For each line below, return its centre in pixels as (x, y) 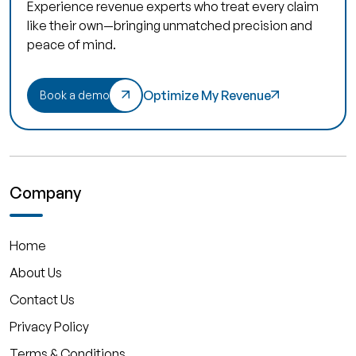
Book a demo (75, 95)
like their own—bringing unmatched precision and (170, 26)
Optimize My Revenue (207, 96)
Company (45, 193)
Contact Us (42, 300)
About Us (36, 273)
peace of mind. (72, 45)
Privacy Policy (49, 327)
